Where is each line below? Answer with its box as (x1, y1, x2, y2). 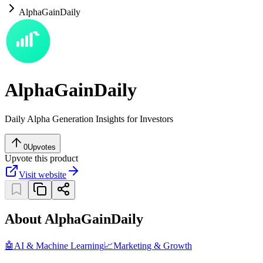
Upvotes (28, 142, 56, 151)
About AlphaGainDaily (5, 211, 143, 227)
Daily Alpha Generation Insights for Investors (5, 113, 173, 124)
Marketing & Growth (113, 240, 192, 251)
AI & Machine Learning (14, 240, 104, 251)
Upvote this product (5, 153, 78, 163)
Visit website (19, 169, 66, 180)
